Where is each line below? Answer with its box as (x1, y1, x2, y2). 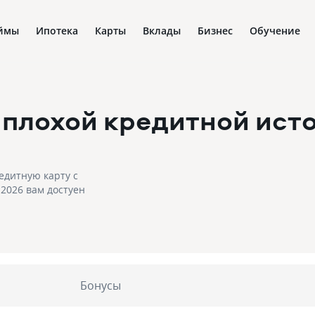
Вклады (143, 24, 181, 37)
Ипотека (36, 24, 78, 37)
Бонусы (79, 278, 121, 293)
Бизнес (198, 24, 233, 37)
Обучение (250, 24, 300, 37)
